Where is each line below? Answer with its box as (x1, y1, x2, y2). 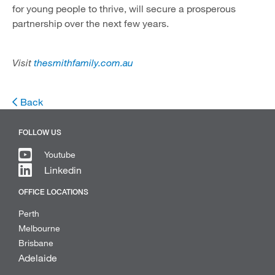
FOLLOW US (18, 128, 61, 137)
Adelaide (18, 252, 57, 263)
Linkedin (44, 164, 82, 176)
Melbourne (18, 223, 60, 233)
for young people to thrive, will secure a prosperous (12, 2, 236, 14)
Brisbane (18, 238, 53, 248)
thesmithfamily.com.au (34, 56, 133, 68)
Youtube (44, 149, 76, 160)
